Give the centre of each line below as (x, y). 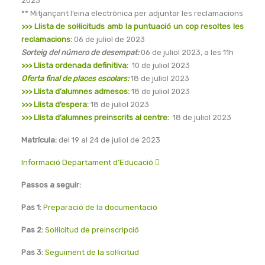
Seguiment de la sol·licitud (92, 252)
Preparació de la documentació (100, 207)
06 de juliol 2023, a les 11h (186, 52)
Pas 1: (31, 207)
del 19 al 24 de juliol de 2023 (109, 140)
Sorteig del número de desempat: (80, 52)
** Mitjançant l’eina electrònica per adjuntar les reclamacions (132, 13)
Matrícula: (40, 140)
